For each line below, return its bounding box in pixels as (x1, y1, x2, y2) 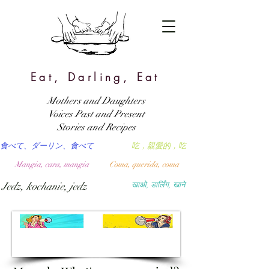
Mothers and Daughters (47, 95, 145, 107)
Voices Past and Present (47, 108, 145, 120)
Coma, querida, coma (109, 160, 179, 169)
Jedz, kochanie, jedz (2, 180, 87, 193)
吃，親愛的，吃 (131, 141, 186, 151)
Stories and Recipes (56, 121, 136, 133)
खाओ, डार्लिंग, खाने (131, 180, 185, 190)
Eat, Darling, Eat (31, 70, 160, 84)
